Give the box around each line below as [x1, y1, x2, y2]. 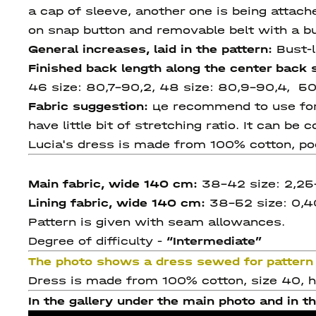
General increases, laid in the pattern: [28, 42, 276, 56]
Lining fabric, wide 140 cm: [28, 196, 209, 209]
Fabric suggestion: [28, 99, 148, 113]
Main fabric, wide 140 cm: [28, 177, 202, 190]
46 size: [28, 80, 86, 94]
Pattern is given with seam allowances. [28, 215, 285, 229]
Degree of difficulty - [28, 234, 166, 248]
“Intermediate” [166, 234, 262, 248]
